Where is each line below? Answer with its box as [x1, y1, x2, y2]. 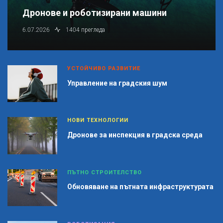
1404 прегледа [66, 26, 105, 33]
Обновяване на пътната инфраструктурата [67, 183, 214, 191]
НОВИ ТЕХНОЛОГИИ [67, 117, 128, 124]
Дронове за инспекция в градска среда [67, 131, 203, 139]
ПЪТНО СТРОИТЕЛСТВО [67, 169, 142, 176]
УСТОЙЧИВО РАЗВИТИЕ [67, 65, 140, 72]
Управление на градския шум [67, 79, 167, 87]
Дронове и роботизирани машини [22, 7, 167, 18]
